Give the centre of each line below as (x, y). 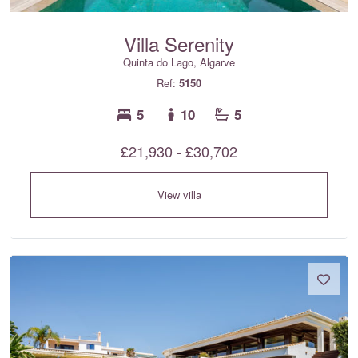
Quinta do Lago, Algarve (179, 62)
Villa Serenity (179, 44)
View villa (179, 195)
